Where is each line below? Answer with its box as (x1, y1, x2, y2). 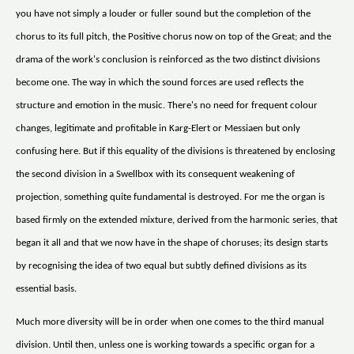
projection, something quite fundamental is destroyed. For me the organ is (16, 192, 325, 203)
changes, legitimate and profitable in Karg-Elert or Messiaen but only (16, 123, 300, 134)
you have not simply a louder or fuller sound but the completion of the (16, 9, 311, 20)
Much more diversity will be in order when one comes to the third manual (16, 317, 324, 328)
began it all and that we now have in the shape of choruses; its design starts (16, 238, 328, 249)
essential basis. (16, 284, 77, 295)
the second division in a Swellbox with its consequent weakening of (16, 169, 295, 180)
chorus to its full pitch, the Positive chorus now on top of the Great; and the (16, 32, 331, 43)
